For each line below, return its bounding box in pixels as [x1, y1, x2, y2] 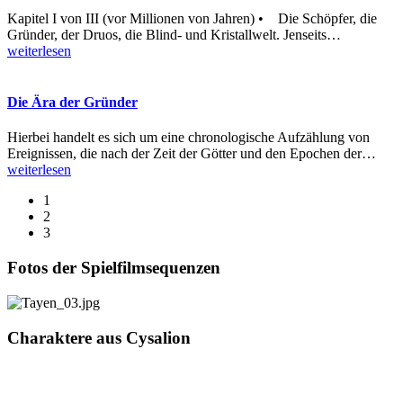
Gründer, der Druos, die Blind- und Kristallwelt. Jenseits [7, 26, 327, 42]
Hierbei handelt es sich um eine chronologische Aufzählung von [7, 130, 370, 146]
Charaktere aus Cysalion [7, 327, 191, 347]
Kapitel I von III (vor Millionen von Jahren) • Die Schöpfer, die [7, 10, 377, 26]
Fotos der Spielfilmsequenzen [7, 258, 220, 278]
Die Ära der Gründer [7, 94, 138, 111]
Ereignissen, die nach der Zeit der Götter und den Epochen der [7, 146, 362, 162]
